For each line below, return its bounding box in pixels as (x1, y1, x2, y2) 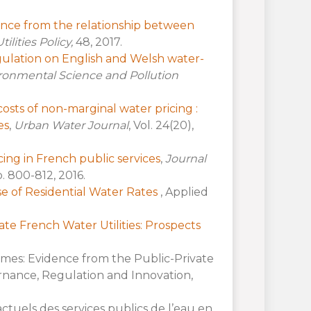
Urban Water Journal (13, 118, 128, 132)
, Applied (160, 185, 208, 199)
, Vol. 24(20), (128, 118, 194, 132)
